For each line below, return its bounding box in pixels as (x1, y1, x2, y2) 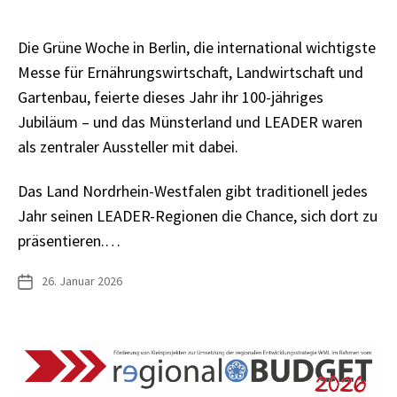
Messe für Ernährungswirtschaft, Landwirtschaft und (18, 61, 363, 82)
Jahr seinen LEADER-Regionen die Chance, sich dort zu (18, 206, 378, 227)
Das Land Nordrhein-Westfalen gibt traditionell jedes (18, 181, 368, 202)
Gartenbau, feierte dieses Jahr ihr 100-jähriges (18, 86, 323, 107)
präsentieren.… (18, 230, 121, 252)
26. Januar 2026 (42, 273, 122, 290)
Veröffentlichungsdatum (17, 273, 144, 290)
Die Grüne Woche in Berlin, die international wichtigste (18, 36, 376, 58)
